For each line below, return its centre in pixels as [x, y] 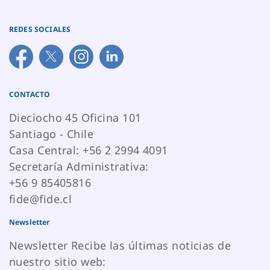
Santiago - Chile [52, 133]
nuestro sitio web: [58, 261]
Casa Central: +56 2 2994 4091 [89, 150]
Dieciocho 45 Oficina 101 [75, 117]
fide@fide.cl [41, 199]
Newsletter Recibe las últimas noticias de [120, 245]
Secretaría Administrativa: [79, 166]
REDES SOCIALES [40, 29]
